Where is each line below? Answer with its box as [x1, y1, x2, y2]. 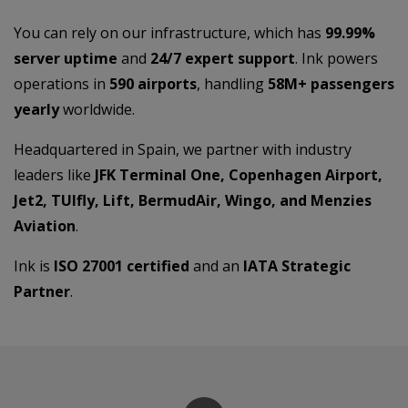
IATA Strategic [243, 255, 351, 276]
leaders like [14, 164, 95, 185]
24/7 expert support [150, 47, 295, 68]
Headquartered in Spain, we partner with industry [14, 138, 352, 159]
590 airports [109, 73, 197, 94]
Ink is [14, 255, 54, 276]
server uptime [14, 47, 117, 68]
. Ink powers [295, 47, 378, 68]
